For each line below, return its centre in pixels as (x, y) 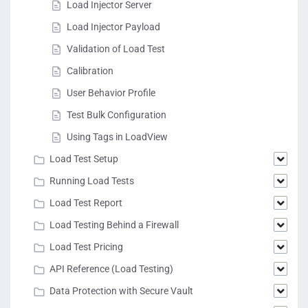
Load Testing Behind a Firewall (114, 225)
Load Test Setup (84, 159)
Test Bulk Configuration (117, 115)
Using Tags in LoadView (117, 137)
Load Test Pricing (86, 247)
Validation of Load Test (116, 49)
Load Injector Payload (113, 27)
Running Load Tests (92, 181)
